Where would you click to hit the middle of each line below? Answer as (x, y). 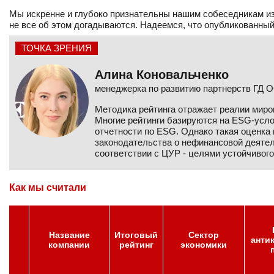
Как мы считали (48, 187)
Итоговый (136, 235)
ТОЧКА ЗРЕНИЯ (57, 48)
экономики (204, 245)
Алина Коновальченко (162, 75)
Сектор (204, 235)
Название (69, 235)
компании (69, 245)
